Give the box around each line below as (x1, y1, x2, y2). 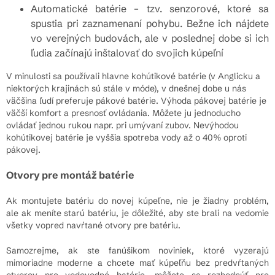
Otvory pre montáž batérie (6, 168, 134, 181)
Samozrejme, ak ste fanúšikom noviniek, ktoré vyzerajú (6, 244, 269, 256)
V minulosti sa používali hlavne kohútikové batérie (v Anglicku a (6, 70, 260, 82)
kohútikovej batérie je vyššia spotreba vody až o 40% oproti (6, 131, 247, 143)
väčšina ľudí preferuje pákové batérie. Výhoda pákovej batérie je (6, 95, 266, 106)
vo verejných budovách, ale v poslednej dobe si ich (31, 31, 269, 44)
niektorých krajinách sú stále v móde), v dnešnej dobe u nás (6, 82, 246, 94)
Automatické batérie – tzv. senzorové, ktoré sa (31, 2, 269, 15)
